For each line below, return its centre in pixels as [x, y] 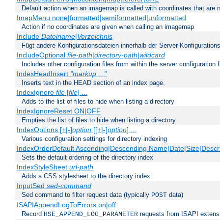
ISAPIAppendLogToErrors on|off [66, 205]
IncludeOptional [42, 55]
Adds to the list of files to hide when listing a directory [98, 102]
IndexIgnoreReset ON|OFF [58, 111]
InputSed [31, 186]
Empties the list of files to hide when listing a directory [99, 120]
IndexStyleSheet [43, 167]
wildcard [152, 55]
